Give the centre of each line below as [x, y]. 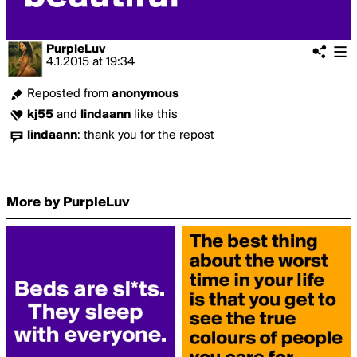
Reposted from [69, 94]
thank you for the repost [149, 135]
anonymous [145, 94]
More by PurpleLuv [68, 203]
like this [154, 115]
